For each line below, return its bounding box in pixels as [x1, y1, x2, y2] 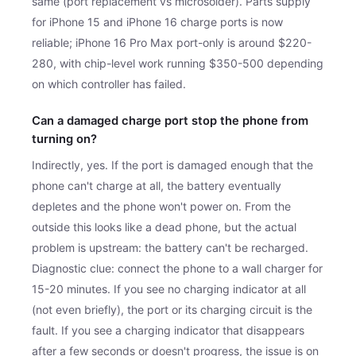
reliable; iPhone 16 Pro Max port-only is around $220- [32, 35, 311, 49]
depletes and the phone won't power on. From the [32, 199, 291, 213]
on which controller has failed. [32, 76, 186, 91]
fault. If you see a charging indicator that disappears [32, 323, 304, 337]
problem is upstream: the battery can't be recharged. [32, 240, 308, 254]
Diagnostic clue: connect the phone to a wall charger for [32, 261, 323, 275]
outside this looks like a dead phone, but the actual [32, 219, 296, 234]
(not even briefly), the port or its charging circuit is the [32, 302, 312, 316]
